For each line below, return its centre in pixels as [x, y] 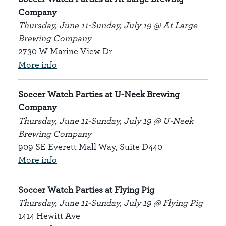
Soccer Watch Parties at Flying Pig [86, 189]
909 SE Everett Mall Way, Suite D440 [90, 147]
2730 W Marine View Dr [65, 51]
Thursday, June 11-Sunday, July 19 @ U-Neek [106, 120]
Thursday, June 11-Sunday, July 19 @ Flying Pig [110, 203]
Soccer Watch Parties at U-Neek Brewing [99, 94]
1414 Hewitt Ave [49, 216]
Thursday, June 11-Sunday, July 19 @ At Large [108, 25]
